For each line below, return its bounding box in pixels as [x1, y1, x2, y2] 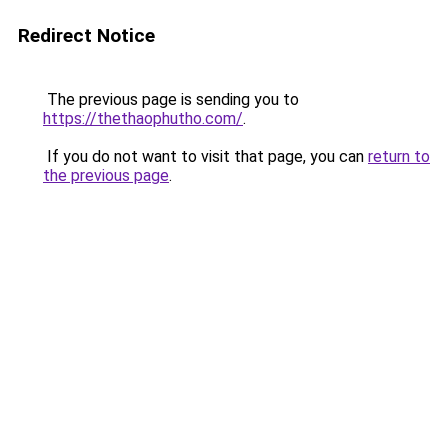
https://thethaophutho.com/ [43, 109, 243, 128]
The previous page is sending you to [43, 90, 299, 109]
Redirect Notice [18, 24, 155, 47]
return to [368, 147, 430, 166]
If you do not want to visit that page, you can [43, 147, 368, 166]
